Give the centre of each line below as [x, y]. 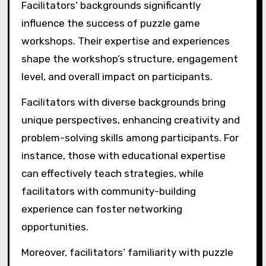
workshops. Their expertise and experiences [125, 41]
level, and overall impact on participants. [117, 76]
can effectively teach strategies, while [112, 173]
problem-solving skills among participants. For [130, 137]
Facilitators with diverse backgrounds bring [123, 102]
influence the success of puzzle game [110, 23]
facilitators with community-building [108, 191]
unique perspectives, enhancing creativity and [130, 120]
